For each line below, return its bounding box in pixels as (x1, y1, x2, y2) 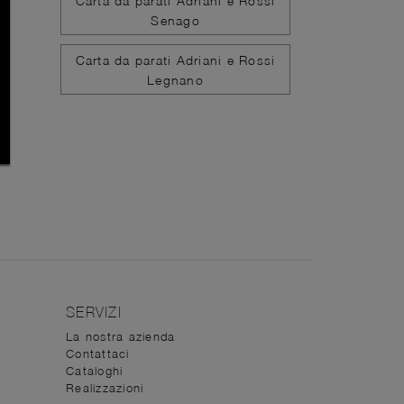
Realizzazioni (66, 381, 144, 396)
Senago (151, 12, 200, 28)
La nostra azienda (66, 329, 176, 344)
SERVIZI (66, 304, 122, 321)
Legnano (147, 71, 204, 87)
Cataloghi (66, 363, 124, 379)
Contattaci (66, 346, 130, 362)
